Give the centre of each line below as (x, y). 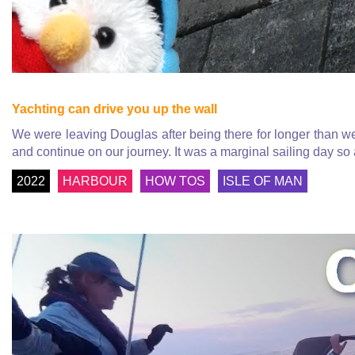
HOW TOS (175, 181)
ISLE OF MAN (263, 181)
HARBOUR (95, 181)
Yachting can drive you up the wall (115, 109)
